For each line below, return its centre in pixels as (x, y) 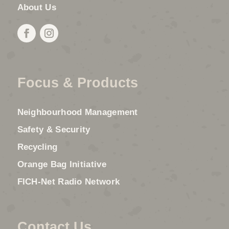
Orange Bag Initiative (62, 165)
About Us (37, 8)
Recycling (37, 147)
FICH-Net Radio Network (68, 182)
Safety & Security (54, 130)
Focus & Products (77, 83)
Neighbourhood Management (77, 112)
